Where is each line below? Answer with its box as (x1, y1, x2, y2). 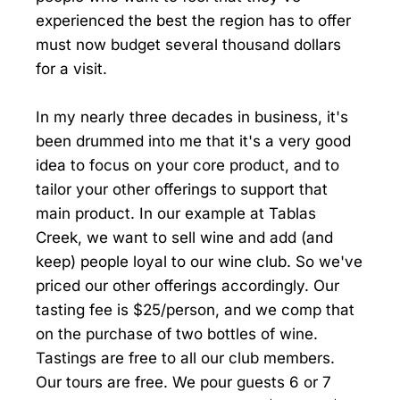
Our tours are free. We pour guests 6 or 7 (36, 373, 331, 392)
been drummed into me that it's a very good (36, 132, 351, 151)
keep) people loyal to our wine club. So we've (36, 253, 362, 271)
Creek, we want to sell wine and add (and (36, 229, 333, 247)
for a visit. (36, 59, 107, 78)
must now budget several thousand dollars (36, 35, 341, 54)
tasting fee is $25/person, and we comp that (36, 301, 354, 320)
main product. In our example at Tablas (36, 204, 316, 223)
